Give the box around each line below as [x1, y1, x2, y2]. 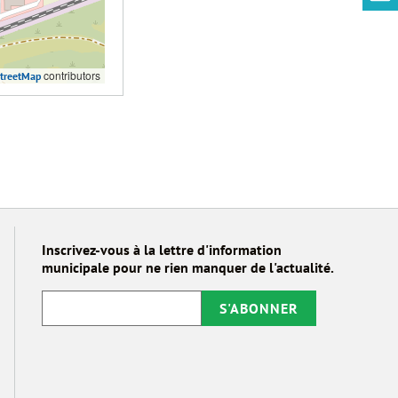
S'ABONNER [219, 299, 298, 317]
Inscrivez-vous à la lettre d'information [42, 241, 282, 259]
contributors [40, 68, 100, 83]
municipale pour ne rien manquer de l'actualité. [42, 259, 334, 276]
